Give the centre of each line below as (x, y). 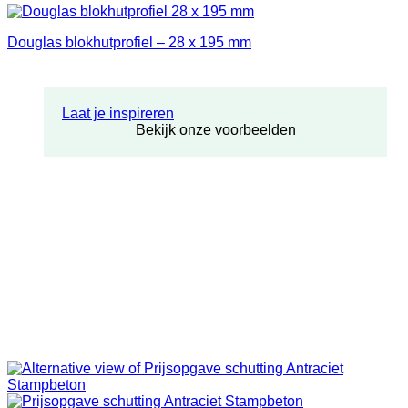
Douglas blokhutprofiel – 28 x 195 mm (129, 43)
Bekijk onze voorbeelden (215, 129)
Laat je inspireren (118, 113)
